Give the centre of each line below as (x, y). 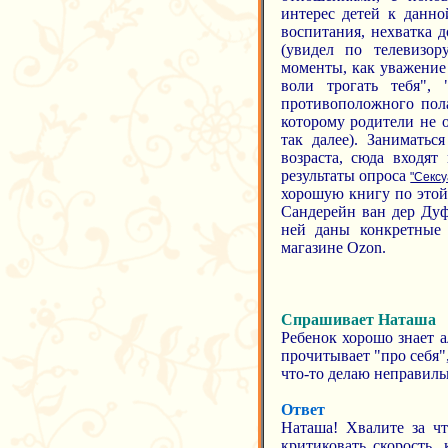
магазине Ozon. (333, 247)
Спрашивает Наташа (358, 319)
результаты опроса (345, 175)
